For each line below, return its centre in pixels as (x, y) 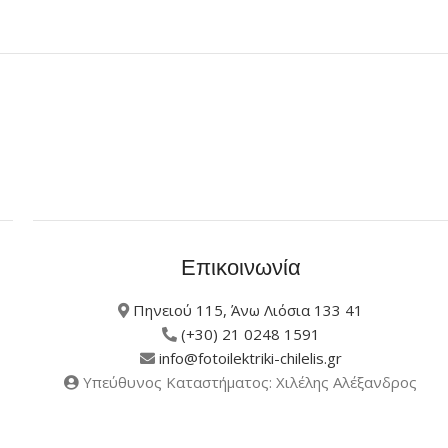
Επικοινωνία (240, 267)
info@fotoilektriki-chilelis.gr (250, 358)
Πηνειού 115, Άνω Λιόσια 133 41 (248, 310)
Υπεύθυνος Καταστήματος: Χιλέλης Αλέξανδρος (248, 382)
